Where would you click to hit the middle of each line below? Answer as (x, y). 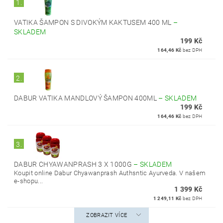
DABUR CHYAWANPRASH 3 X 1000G (74, 164)
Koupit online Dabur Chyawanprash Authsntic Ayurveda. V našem (110, 173)
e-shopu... (29, 181)
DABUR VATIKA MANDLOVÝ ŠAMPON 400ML (86, 98)
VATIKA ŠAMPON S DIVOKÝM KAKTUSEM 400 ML (94, 22)
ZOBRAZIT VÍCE (107, 215)
